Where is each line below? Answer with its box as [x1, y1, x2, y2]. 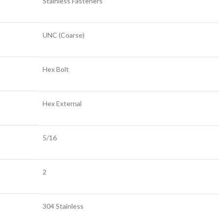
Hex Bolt [43, 65, 69, 73]
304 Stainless [43, 201, 84, 210]
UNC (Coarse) [43, 30, 85, 39]
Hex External [43, 99, 82, 108]
